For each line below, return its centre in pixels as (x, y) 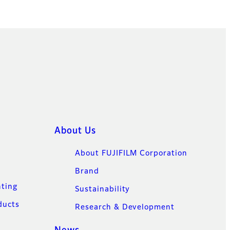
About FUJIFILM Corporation (131, 154)
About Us (75, 131)
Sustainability (103, 190)
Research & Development (125, 208)
